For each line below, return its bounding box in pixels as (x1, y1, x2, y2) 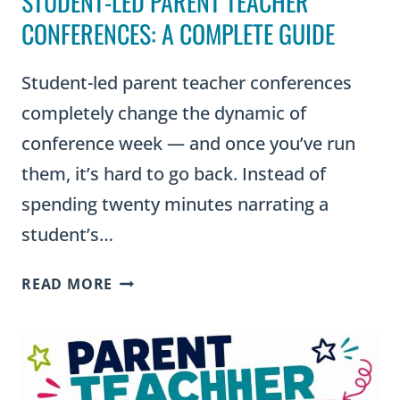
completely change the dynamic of (21, 100, 306, 125)
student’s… (21, 221, 113, 246)
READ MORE (21, 273, 113, 294)
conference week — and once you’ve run (21, 130, 355, 155)
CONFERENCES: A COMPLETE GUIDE (21, 14, 335, 52)
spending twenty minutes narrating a (21, 191, 329, 216)
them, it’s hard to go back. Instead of (21, 161, 326, 186)
